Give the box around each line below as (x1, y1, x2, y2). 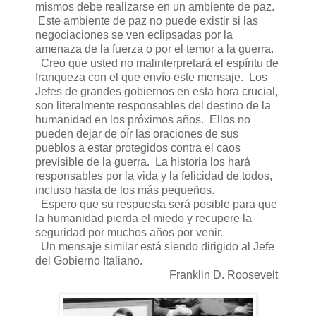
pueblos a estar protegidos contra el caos (35, 142, 241, 154)
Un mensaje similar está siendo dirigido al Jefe (35, 241, 274, 253)
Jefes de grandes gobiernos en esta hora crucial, (35, 85, 278, 98)
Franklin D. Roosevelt (169, 269, 281, 281)
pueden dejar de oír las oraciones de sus (35, 128, 238, 140)
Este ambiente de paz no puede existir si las (35, 15, 258, 28)
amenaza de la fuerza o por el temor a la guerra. (35, 43, 274, 56)
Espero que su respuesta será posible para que (35, 198, 277, 211)
